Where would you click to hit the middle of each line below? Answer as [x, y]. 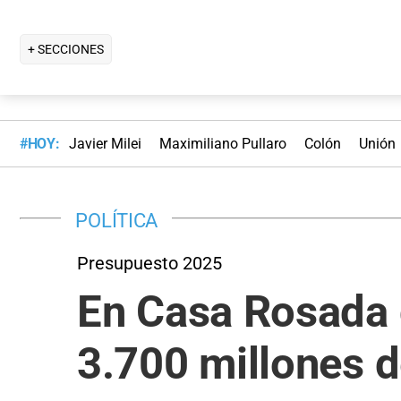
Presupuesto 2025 [149, 263]
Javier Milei [105, 144]
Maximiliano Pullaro [222, 144]
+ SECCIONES [66, 49]
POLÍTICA [117, 220]
